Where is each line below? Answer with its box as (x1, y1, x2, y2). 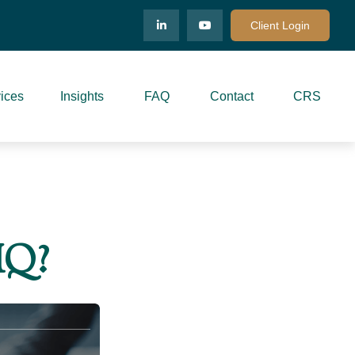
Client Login (250, 18, 310, 32)
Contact (210, 90, 254, 104)
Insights (60, 90, 104, 104)
